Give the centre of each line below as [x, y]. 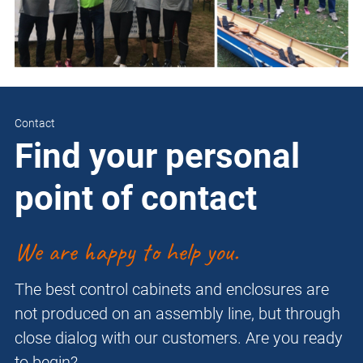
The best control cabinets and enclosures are [172, 290]
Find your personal [157, 156]
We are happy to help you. [126, 252]
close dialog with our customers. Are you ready [179, 338]
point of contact [136, 199]
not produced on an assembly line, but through [177, 314]
